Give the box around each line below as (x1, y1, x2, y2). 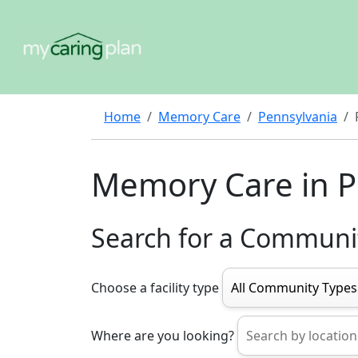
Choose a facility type (91, 279, 219, 296)
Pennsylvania (258, 108, 337, 125)
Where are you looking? (91, 327, 234, 344)
